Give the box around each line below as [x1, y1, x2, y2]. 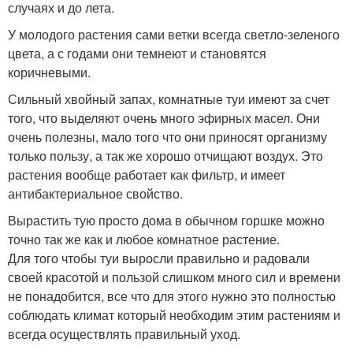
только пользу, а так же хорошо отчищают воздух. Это [8, 147, 323, 165]
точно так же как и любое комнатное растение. [8, 230, 280, 248]
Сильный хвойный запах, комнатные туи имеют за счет [8, 90, 329, 108]
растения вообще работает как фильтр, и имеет [8, 165, 285, 184]
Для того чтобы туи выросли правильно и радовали [8, 249, 310, 267]
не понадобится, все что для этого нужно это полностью [8, 287, 336, 305]
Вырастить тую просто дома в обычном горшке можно [8, 211, 325, 229]
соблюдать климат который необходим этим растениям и [8, 306, 340, 324]
